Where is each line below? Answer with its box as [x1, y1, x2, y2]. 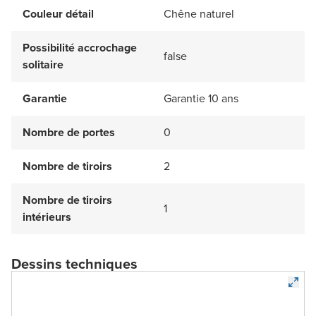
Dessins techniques [11, 253, 138, 274]
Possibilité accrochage [23, 39, 137, 56]
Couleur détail [23, 5, 94, 22]
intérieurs [23, 208, 71, 225]
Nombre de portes [23, 123, 115, 140]
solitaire [23, 56, 63, 73]
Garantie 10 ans [164, 90, 238, 107]
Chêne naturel [164, 5, 234, 22]
